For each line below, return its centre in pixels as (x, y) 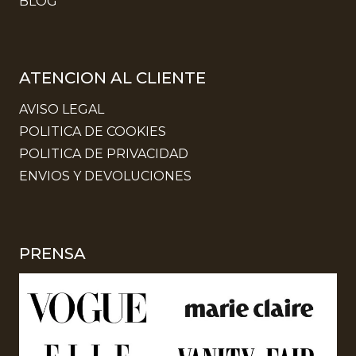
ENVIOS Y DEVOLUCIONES (105, 176)
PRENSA (52, 253)
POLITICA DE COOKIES (93, 132)
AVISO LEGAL (62, 109)
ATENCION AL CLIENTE (112, 78)
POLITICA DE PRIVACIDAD (104, 154)
